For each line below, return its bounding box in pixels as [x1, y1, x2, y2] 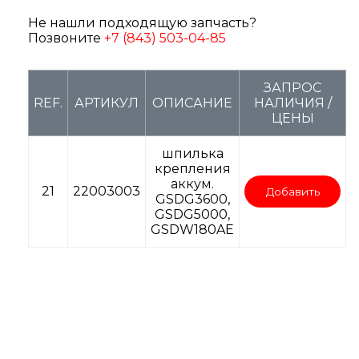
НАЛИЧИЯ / [253, 95, 332, 111]
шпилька [161, 146, 224, 162]
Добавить [265, 185, 320, 199]
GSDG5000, [155, 207, 230, 223]
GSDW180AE [151, 222, 234, 238]
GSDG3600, [155, 192, 230, 208]
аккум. [171, 176, 214, 192]
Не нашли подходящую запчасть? [28, 15, 256, 31]
